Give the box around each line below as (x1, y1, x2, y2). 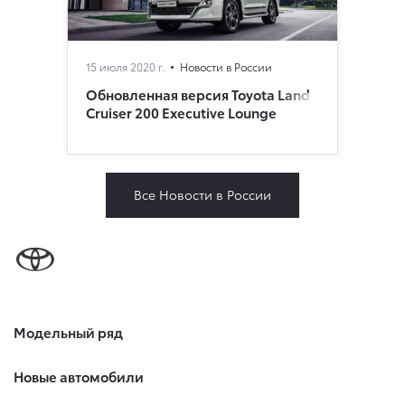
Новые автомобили (14, 365, 144, 386)
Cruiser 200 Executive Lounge (86, 101, 277, 122)
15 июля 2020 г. (86, 58, 165, 74)
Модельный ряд (14, 321, 123, 342)
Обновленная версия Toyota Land (86, 83, 310, 104)
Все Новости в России (134, 184, 271, 203)
